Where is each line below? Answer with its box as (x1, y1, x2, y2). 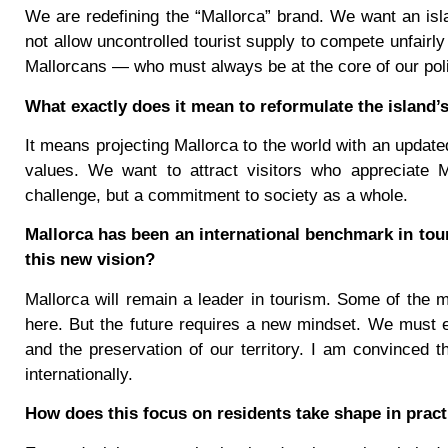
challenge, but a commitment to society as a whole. (25, 186, 408, 206)
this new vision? (25, 250, 155, 270)
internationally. (25, 364, 133, 384)
